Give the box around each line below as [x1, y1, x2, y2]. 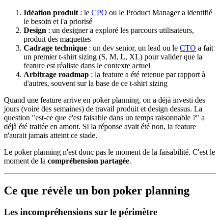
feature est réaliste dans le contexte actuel [24, 61, 150, 70]
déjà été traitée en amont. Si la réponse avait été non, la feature [4, 122, 196, 131]
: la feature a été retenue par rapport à [89, 70, 205, 79]
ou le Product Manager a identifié [107, 8, 212, 17]
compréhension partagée [48, 156, 129, 165]
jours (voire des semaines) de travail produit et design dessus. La [4, 104, 202, 113]
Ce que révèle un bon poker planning [4, 184, 190, 197]
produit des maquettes [24, 34, 91, 43]
